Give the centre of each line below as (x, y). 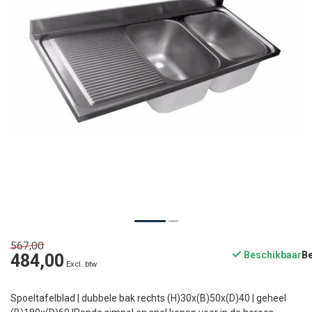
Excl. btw (81, 265)
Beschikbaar (272, 255)
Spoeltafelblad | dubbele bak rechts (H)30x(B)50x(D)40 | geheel (148, 298)
